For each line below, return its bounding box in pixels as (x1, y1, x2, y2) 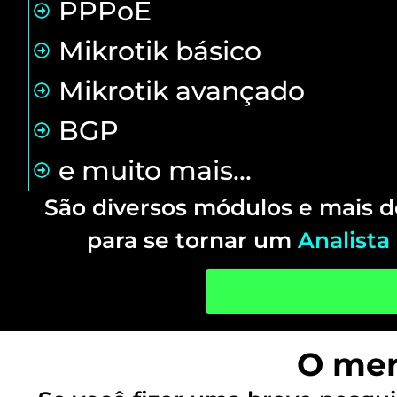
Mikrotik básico (58, 34, 261, 67)
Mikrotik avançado (58, 74, 305, 107)
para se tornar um (87, 226, 298, 253)
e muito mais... (58, 153, 252, 187)
